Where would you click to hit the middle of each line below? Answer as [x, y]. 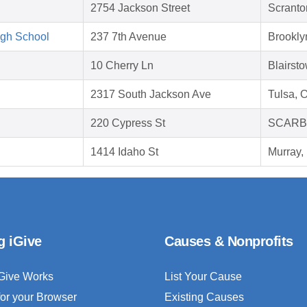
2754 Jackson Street [140, 8]
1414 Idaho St [124, 152]
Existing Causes [204, 297]
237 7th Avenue [128, 37]
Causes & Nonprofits [229, 242]
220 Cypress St [128, 123]
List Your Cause [203, 277]
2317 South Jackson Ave [151, 95]
